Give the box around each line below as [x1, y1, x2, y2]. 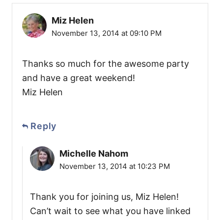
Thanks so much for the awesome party [22, 58, 189, 69]
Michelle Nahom [59, 148, 128, 159]
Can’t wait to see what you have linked [30, 206, 191, 217]
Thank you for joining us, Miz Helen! [30, 192, 179, 202]
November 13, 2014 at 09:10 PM [52, 28, 162, 38]
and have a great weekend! [22, 73, 135, 83]
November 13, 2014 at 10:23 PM [59, 162, 170, 171]
